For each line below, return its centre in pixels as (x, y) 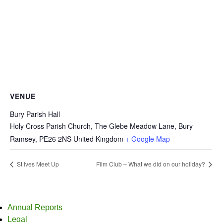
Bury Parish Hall (35, 114)
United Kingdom (98, 139)
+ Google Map (148, 139)
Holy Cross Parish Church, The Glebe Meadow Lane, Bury (101, 126)
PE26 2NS (55, 139)
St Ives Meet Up (37, 164)
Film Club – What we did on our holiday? (151, 164)
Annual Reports (35, 208)
